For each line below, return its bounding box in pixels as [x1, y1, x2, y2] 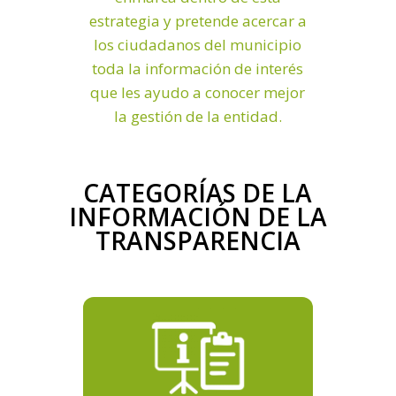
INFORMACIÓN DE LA [68, 199, 327, 233]
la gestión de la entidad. [113, 105, 282, 126]
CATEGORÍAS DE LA [83, 175, 313, 209]
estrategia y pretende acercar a [88, 10, 307, 31]
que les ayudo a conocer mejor [90, 81, 306, 103]
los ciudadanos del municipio [94, 34, 302, 55]
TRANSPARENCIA [95, 223, 301, 257]
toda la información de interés [92, 57, 304, 79]
